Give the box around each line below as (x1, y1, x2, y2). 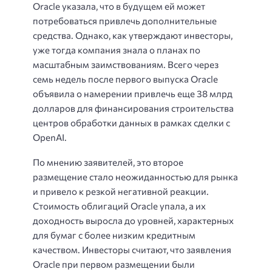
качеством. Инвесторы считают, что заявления (33, 243, 231, 255)
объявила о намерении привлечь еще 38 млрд (33, 88, 233, 100)
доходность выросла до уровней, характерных (33, 214, 234, 226)
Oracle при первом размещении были (33, 258, 195, 270)
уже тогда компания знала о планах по (33, 44, 200, 56)
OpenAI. (33, 132, 67, 143)
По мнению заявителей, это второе (33, 156, 183, 168)
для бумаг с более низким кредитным (33, 229, 195, 240)
